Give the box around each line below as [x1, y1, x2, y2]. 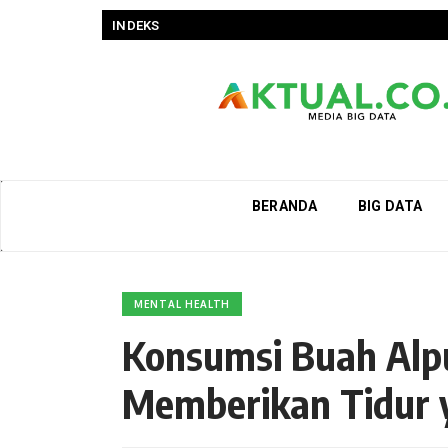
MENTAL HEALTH [134, 298, 231, 310]
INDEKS [112, 17, 160, 33]
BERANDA [251, 197, 318, 214]
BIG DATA [357, 197, 423, 214]
